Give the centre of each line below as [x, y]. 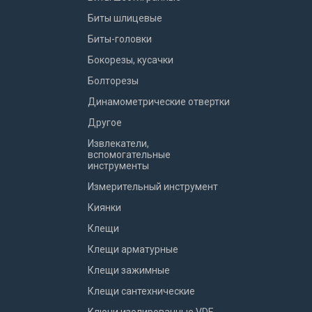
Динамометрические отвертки [159, 102]
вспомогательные [129, 155]
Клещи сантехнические [141, 291]
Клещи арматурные [133, 249]
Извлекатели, [118, 143]
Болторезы [113, 81]
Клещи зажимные [129, 270]
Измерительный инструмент [153, 187]
